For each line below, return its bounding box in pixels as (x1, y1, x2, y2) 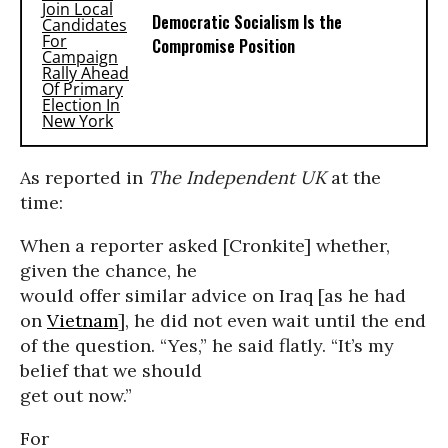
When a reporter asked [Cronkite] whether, (20, 234, 390, 257)
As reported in (20, 166, 148, 189)
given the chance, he (20, 259, 197, 282)
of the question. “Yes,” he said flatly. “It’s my (20, 334, 394, 357)
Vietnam (47, 309, 118, 332)
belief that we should (20, 359, 202, 382)
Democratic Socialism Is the (152, 10, 342, 34)
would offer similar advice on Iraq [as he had (20, 284, 406, 307)
